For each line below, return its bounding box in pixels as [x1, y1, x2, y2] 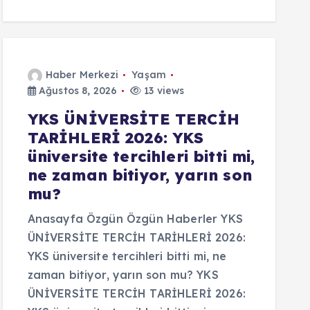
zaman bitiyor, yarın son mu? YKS [27, 268, 219, 282]
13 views [141, 84, 185, 97]
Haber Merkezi [45, 69, 119, 81]
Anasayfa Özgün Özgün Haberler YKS [27, 212, 243, 226]
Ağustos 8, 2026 [35, 84, 118, 97]
